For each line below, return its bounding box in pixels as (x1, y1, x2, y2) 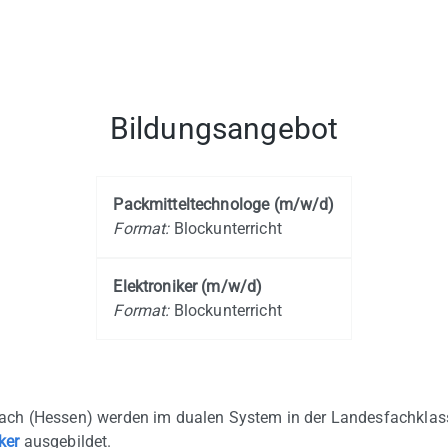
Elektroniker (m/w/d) (113, 277, 263, 297)
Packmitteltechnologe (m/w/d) (113, 195, 335, 215)
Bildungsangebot (109, 111, 339, 147)
